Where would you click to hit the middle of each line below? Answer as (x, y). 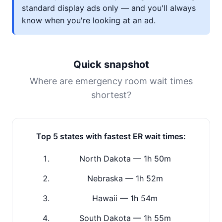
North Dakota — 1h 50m (125, 159)
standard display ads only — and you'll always (109, 8)
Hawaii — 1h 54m (125, 198)
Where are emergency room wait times (111, 81)
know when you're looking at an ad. (89, 20)
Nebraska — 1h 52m (125, 178)
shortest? (111, 95)
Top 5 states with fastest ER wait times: (111, 136)
